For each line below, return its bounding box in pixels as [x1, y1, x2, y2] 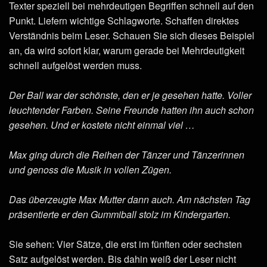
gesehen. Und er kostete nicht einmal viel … [9, 117, 195, 132]
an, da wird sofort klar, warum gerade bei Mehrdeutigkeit [9, 43, 244, 57]
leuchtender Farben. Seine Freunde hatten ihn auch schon [9, 103, 254, 117]
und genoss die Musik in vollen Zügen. [9, 162, 172, 176]
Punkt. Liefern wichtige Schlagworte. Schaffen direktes [9, 13, 239, 27]
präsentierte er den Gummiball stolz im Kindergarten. [9, 207, 231, 221]
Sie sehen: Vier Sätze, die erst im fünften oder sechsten [9, 237, 242, 251]
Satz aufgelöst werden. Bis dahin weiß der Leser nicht [9, 252, 236, 266]
